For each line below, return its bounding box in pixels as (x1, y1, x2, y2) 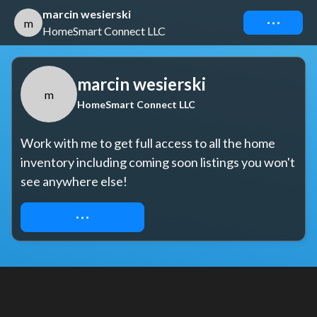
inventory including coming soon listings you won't (21, 154, 295, 170)
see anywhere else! (21, 173, 127, 189)
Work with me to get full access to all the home (21, 135, 275, 151)
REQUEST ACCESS (35, 210, 129, 224)
